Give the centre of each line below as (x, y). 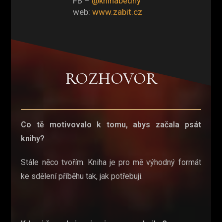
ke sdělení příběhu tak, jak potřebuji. (82, 176)
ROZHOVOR (111, 79)
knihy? (33, 138)
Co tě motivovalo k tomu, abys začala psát (111, 124)
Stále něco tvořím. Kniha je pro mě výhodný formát (111, 162)
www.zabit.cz (117, 12)
